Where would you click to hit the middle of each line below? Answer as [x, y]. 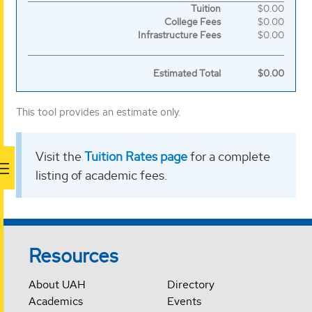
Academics [56, 302]
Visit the [60, 157]
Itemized [62, 14]
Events [184, 302]
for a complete [229, 157]
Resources [74, 256]
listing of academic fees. [101, 175]
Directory [190, 285]
